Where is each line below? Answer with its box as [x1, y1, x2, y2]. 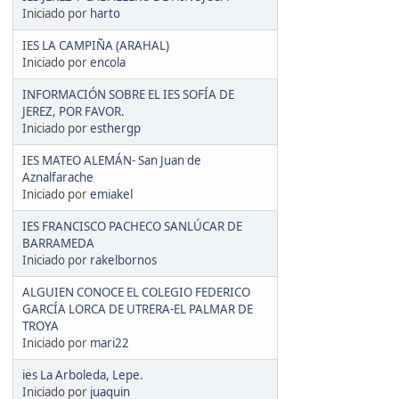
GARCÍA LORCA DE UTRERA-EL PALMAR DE [22, 300, 253, 317]
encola [90, 53, 126, 70]
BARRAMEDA [22, 234, 94, 251]
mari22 [90, 334, 129, 351]
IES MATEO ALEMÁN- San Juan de [22, 151, 201, 168]
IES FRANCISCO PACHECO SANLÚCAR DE [22, 217, 242, 234]
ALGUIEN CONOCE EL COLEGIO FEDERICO [22, 283, 250, 300]
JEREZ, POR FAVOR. [22, 102, 125, 119]
